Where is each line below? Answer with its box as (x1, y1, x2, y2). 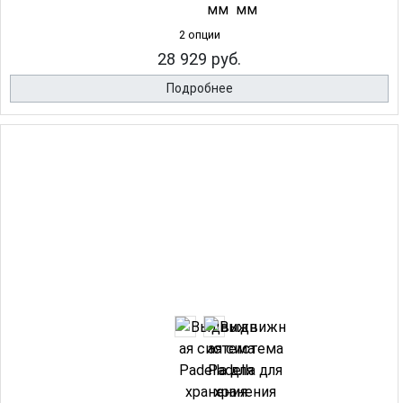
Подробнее (166, 81, 233, 96)
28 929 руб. (157, 49, 241, 69)
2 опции (178, 28, 220, 42)
